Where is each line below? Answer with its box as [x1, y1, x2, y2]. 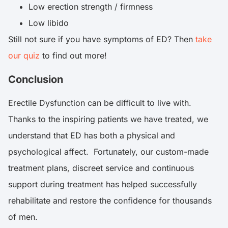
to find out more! [40, 50, 107, 61]
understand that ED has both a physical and [8, 130, 175, 141]
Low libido [28, 18, 69, 28]
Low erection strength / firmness [28, 2, 153, 12]
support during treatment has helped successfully [8, 179, 197, 190]
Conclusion [8, 73, 63, 85]
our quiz [8, 50, 40, 61]
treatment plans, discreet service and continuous [8, 163, 194, 174]
